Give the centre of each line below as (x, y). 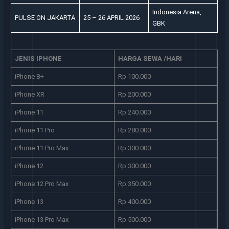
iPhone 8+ (29, 76)
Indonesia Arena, (177, 12)
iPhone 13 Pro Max (41, 219)
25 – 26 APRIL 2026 (111, 18)
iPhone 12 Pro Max (41, 184)
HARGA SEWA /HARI (150, 58)
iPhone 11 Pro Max (41, 148)
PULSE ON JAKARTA (45, 18)
